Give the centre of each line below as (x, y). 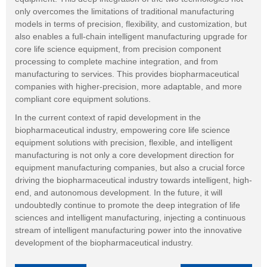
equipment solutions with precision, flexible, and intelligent (124, 142)
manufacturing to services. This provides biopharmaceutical (127, 74)
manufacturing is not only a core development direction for (125, 155)
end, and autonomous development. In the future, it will (119, 192)
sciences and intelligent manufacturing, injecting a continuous (130, 217)
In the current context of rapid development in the (108, 117)
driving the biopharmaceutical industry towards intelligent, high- (133, 180)
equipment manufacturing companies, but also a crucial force (130, 167)
